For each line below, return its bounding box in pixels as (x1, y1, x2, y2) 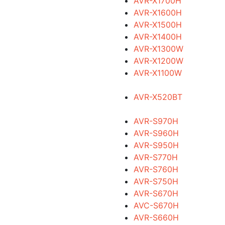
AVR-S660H (133, 212, 179, 222)
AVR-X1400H (133, 32, 182, 42)
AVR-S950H (133, 140, 179, 150)
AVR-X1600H (133, 8, 182, 18)
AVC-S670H (133, 200, 179, 210)
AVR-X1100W (133, 68, 182, 78)
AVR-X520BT (133, 92, 182, 102)
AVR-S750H (133, 176, 178, 186)
